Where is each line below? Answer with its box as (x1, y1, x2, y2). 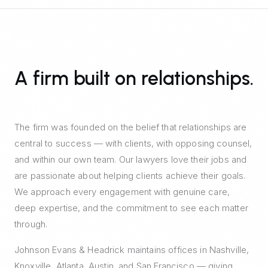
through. (14, 218, 48, 230)
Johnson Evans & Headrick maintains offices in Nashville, (14, 244, 249, 255)
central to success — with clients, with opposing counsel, (14, 138, 252, 149)
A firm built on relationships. (14, 67, 254, 90)
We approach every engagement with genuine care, (14, 186, 230, 197)
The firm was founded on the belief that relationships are (14, 121, 247, 133)
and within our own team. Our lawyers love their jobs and (14, 154, 247, 165)
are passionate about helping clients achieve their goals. (14, 170, 246, 181)
